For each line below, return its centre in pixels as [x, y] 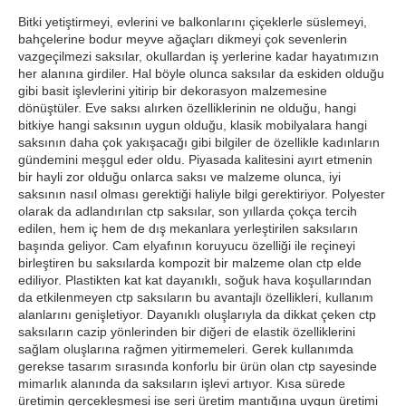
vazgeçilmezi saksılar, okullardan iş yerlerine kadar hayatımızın [198, 56]
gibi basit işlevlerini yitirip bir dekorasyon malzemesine [173, 91]
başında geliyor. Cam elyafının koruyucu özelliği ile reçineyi [187, 246]
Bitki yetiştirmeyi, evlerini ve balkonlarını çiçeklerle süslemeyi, [193, 22]
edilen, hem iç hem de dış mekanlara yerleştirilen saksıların [188, 228]
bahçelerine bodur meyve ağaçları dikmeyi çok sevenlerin [183, 39]
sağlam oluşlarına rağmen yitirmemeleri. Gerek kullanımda [186, 349]
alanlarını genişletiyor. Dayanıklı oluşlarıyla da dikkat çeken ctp [197, 314]
